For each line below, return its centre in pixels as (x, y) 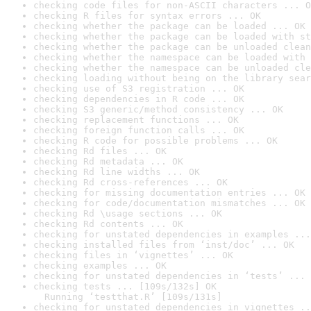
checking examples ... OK (100, 266)
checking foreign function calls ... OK (139, 130)
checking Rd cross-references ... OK (131, 182)
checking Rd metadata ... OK (108, 161)
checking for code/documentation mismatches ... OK (169, 203)
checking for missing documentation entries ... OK (169, 193)
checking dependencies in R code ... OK (139, 99)
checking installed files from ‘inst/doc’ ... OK (164, 245)
